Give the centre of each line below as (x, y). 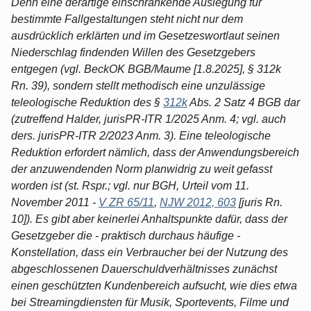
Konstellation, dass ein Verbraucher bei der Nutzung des (150, 252)
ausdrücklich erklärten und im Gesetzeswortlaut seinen (145, 35)
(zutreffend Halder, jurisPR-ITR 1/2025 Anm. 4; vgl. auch (149, 119)
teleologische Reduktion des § (87, 102)
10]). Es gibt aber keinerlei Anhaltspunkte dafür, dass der (149, 219)
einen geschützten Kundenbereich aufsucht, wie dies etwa (154, 285)
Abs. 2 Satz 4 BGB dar (244, 102)
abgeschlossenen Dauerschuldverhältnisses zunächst (144, 269)
